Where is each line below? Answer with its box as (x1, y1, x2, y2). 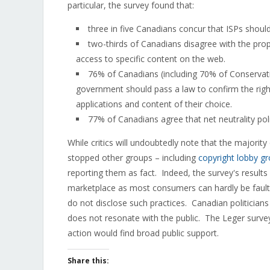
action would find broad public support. (67, 227, 219, 239)
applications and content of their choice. (76, 98, 232, 110)
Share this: (67, 256, 109, 266)
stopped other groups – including (67, 152, 198, 163)
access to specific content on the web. (76, 53, 225, 64)
